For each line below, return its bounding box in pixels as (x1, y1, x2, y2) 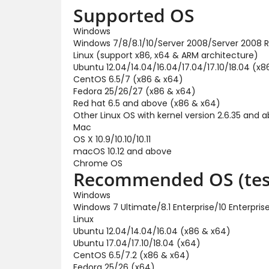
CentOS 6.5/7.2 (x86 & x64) (73, 249, 190, 261)
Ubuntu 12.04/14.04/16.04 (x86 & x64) (73, 225, 231, 237)
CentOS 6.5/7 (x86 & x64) (73, 73, 183, 85)
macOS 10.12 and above (73, 145, 172, 157)
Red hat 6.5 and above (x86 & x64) (73, 97, 220, 109)
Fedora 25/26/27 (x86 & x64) (73, 85, 196, 97)
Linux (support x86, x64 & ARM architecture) (73, 49, 258, 61)
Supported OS (73, 2, 195, 28)
